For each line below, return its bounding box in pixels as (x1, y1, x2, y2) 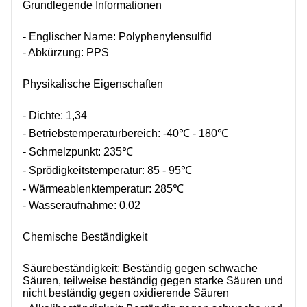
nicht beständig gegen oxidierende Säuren (23, 287, 229, 299)
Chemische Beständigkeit (23, 231, 147, 243)
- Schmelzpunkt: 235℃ (23, 146, 133, 158)
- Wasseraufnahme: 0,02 (23, 199, 140, 211)
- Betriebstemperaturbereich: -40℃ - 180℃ (23, 127, 228, 139)
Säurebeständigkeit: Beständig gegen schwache (23, 262, 258, 274)
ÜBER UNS (11, 3, 60, 14)
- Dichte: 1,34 (23, 110, 87, 121)
